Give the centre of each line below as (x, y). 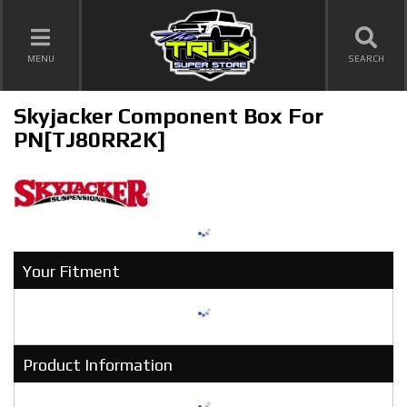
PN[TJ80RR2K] (90, 139)
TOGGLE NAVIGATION (87, 55)
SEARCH (367, 58)
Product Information (98, 365)
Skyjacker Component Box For (169, 116)
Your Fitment (71, 272)
